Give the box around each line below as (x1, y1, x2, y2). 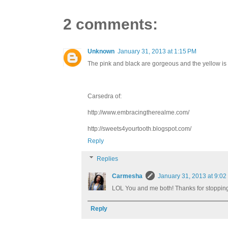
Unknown (88, 47, 115, 55)
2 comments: (63, 15, 158, 33)
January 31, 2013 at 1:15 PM (118, 47, 196, 55)
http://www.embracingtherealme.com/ (88, 108, 189, 116)
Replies (97, 155, 119, 162)
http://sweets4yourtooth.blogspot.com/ (88, 125, 191, 132)
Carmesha (112, 172, 142, 180)
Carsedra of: (88, 92, 122, 100)
